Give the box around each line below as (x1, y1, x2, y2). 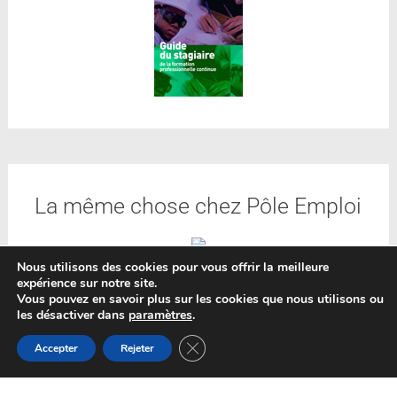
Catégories (34, 348, 139, 375)
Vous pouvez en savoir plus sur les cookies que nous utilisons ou (17, 291, 384, 307)
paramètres (128, 307, 192, 323)
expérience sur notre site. (17, 275, 157, 292)
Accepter (35, 341, 78, 355)
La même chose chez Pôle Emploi (34, 193, 362, 220)
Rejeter (121, 341, 154, 355)
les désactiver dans (17, 307, 128, 323)
